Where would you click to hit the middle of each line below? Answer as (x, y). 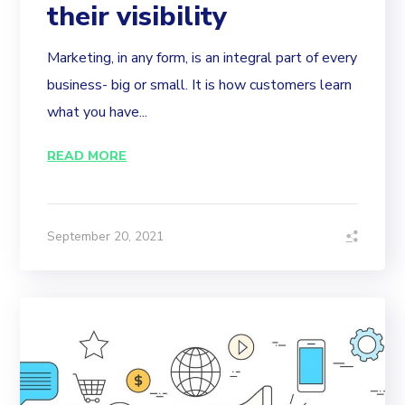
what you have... (98, 112)
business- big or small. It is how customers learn (200, 85)
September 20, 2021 (106, 236)
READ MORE (87, 155)
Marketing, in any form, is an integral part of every (202, 57)
